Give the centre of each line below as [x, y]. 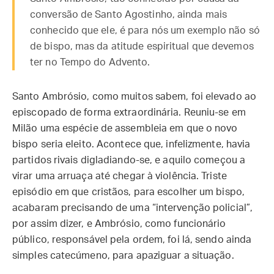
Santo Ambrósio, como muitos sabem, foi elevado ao [134, 97]
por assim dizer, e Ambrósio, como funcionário [119, 224]
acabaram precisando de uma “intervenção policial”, [133, 208]
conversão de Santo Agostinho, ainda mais [129, 15]
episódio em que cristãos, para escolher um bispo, [128, 192]
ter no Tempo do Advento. [90, 62]
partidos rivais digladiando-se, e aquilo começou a [129, 160]
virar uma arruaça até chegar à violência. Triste [120, 176]
